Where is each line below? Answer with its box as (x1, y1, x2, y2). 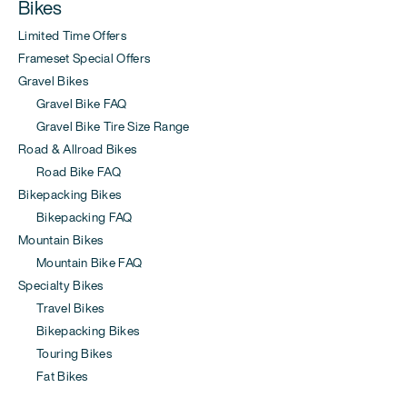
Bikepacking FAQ (18, 208, 133, 227)
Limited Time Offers (18, 26, 127, 45)
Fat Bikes (18, 367, 88, 386)
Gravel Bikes (18, 72, 88, 91)
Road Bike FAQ (18, 163, 122, 182)
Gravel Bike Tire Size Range (18, 117, 190, 136)
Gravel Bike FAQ (18, 94, 127, 114)
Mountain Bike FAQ (18, 253, 143, 273)
